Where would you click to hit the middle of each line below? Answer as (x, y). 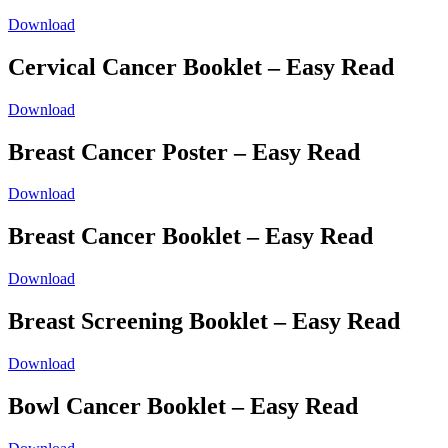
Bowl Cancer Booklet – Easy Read (183, 405)
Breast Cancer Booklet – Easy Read (190, 236)
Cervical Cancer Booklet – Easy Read (201, 66)
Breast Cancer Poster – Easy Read (184, 151)
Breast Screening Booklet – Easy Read (204, 321)
